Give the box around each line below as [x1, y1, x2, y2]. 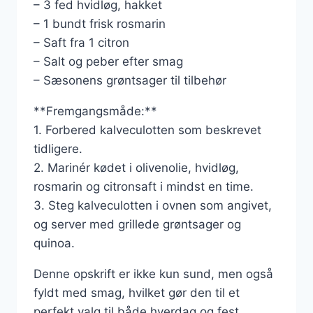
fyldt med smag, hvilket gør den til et [34, 286, 240, 300]
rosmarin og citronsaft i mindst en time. [34, 180, 254, 194]
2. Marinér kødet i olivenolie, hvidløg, [34, 161, 239, 175]
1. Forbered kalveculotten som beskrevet [34, 123, 261, 137]
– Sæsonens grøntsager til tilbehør [34, 73, 226, 87]
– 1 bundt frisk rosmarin [34, 17, 166, 31]
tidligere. [34, 142, 82, 156]
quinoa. [34, 236, 75, 250]
